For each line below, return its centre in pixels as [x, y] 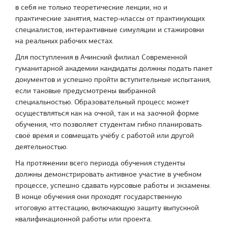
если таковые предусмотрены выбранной [85, 91]
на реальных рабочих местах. [64, 41]
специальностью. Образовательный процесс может [102, 102]
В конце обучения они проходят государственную [98, 196]
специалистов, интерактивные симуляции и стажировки [110, 30]
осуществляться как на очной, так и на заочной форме [107, 113]
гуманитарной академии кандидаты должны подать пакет [114, 68]
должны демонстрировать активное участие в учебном [108, 174]
